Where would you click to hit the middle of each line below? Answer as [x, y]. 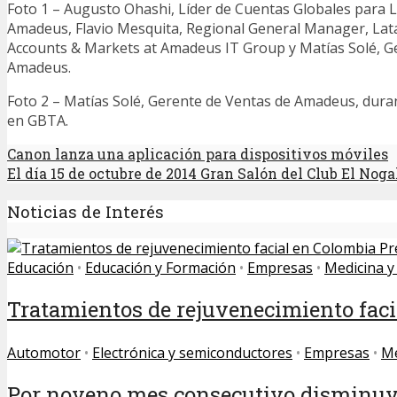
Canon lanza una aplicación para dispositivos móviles [198, 153]
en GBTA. [38, 120]
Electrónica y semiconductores [192, 353]
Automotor [44, 353]
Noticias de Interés [86, 211]
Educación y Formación [160, 268]
